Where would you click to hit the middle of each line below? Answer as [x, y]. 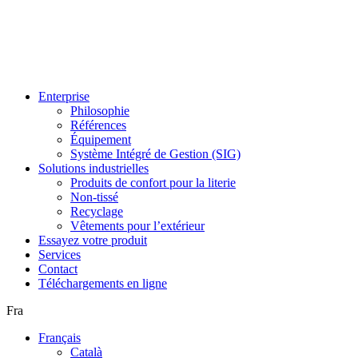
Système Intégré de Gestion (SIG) [155, 154]
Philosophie [100, 111]
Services [60, 255]
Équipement [101, 139]
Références [98, 125]
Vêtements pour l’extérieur [137, 226]
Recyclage [97, 211]
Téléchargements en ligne [103, 283]
